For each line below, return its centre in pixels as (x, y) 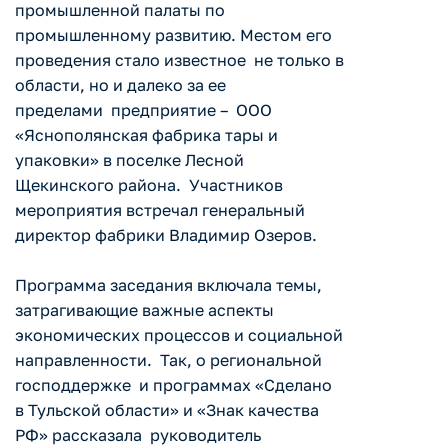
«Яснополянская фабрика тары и (146, 135)
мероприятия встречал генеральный (160, 210)
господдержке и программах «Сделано (173, 385)
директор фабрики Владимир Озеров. (166, 235)
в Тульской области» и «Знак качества (167, 410)
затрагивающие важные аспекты (144, 310)
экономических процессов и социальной (179, 335)
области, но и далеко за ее (120, 85)
